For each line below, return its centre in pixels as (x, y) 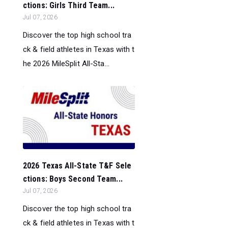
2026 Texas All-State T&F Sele (77, 166)
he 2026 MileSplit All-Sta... (66, 63)
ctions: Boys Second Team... (73, 179)
